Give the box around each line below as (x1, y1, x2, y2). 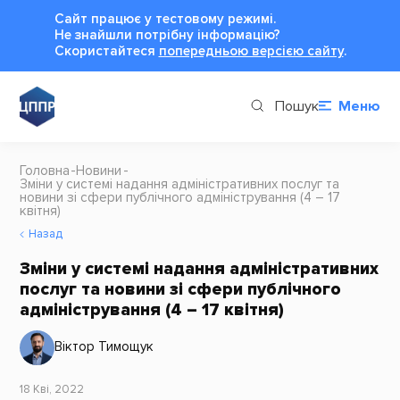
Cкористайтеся (54, 42, 159, 60)
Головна (19, 162, 70, 179)
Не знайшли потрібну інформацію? (54, 26, 280, 44)
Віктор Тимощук (54, 338, 154, 356)
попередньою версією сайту (158, 42, 344, 60)
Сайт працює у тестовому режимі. (54, 10, 276, 28)
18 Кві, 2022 (19, 382, 84, 397)
